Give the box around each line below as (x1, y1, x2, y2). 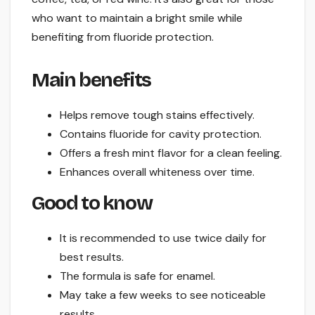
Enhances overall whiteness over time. (60, 165, 255, 180)
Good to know (32, 191, 153, 215)
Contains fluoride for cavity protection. (60, 127, 262, 142)
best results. (60, 249, 124, 264)
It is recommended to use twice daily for (60, 230, 266, 245)
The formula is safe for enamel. (60, 268, 215, 283)
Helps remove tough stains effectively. (60, 108, 255, 123)
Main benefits (32, 68, 151, 93)
